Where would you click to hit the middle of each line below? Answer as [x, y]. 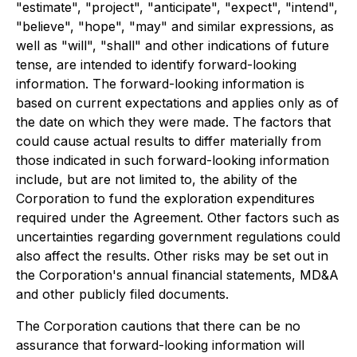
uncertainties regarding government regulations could [178, 237]
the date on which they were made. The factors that [173, 122]
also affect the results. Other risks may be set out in [172, 256]
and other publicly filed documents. [122, 294]
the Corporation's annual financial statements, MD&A [177, 275]
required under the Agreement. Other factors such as [178, 218]
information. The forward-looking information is [160, 84]
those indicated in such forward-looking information [173, 160]
